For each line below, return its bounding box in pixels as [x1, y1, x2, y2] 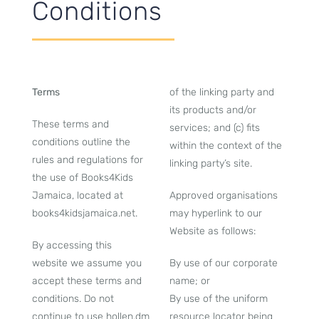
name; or [169, 275, 210, 287]
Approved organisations [169, 189, 278, 202]
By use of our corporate [169, 257, 278, 269]
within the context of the [169, 140, 282, 152]
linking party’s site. [169, 157, 252, 169]
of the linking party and [169, 86, 274, 98]
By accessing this [31, 239, 112, 251]
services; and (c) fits [169, 122, 260, 134]
